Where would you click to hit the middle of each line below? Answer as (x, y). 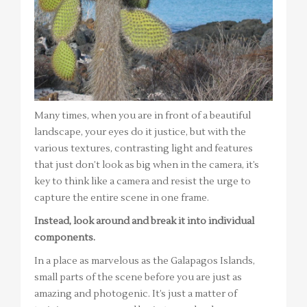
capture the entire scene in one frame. (122, 198)
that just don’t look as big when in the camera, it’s (147, 165)
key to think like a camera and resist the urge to (143, 181)
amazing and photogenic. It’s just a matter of (136, 294)
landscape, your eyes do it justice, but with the (140, 132)
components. (65, 237)
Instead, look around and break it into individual (144, 221)
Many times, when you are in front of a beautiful (143, 115)
